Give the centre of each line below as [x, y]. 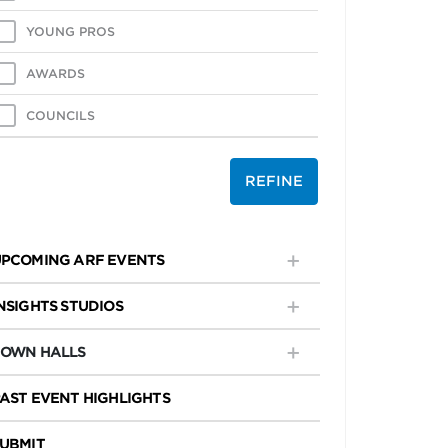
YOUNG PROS [70, 31]
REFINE [273, 181]
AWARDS [55, 73]
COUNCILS [60, 115]
